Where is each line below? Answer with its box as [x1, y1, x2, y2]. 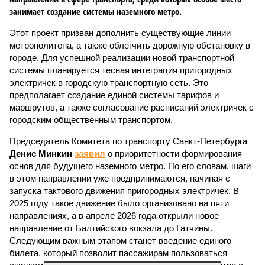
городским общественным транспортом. [9, 115, 173, 125]
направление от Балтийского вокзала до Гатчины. [9, 223, 212, 233]
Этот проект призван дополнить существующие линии [9, 28, 231, 38]
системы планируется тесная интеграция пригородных [9, 65, 232, 75]
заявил [75, 148, 105, 159]
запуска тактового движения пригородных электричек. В [9, 186, 239, 196]
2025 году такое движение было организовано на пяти [9, 198, 229, 208]
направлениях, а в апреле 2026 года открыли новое [9, 211, 219, 221]
